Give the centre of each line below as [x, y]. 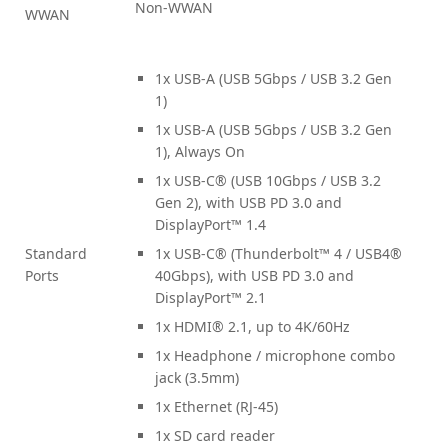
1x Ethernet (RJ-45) [216, 406]
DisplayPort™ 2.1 [210, 297]
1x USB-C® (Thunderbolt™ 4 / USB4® [278, 253]
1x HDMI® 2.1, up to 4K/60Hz [252, 326]
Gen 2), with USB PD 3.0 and [248, 202]
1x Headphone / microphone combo [275, 355]
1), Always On [200, 151]
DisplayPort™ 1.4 [210, 224]
